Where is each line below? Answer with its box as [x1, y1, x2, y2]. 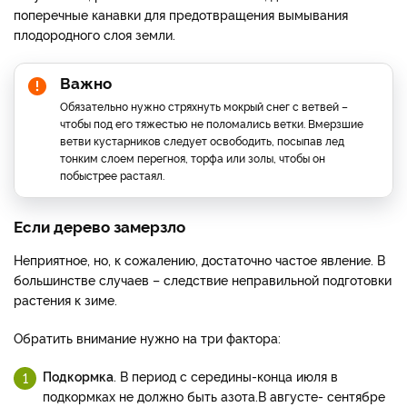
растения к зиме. [14, 290, 117, 308]
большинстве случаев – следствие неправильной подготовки [14, 270, 392, 288]
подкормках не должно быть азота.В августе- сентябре [43, 386, 385, 404]
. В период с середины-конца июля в [114, 366, 338, 384]
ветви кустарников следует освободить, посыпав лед [60, 132, 344, 148]
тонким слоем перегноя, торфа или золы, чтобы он [60, 149, 325, 165]
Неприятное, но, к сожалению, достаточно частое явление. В [14, 250, 385, 268]
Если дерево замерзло [14, 214, 185, 236]
